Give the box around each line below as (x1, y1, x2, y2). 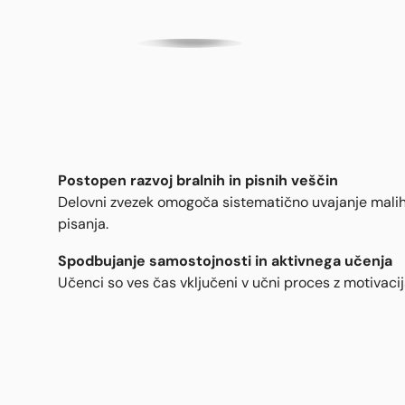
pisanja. (58, 214, 108, 232)
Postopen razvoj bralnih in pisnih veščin (58, 170, 338, 189)
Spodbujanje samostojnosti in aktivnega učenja (58, 250, 392, 269)
